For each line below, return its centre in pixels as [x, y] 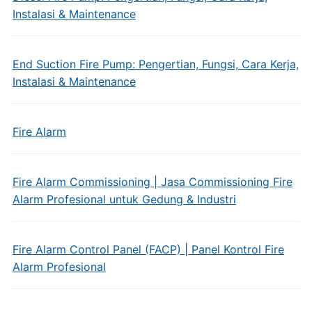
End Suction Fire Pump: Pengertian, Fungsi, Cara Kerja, [155, 64]
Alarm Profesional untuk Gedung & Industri [124, 199]
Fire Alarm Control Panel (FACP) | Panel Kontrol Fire [148, 249]
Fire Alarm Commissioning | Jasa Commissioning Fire [152, 182]
